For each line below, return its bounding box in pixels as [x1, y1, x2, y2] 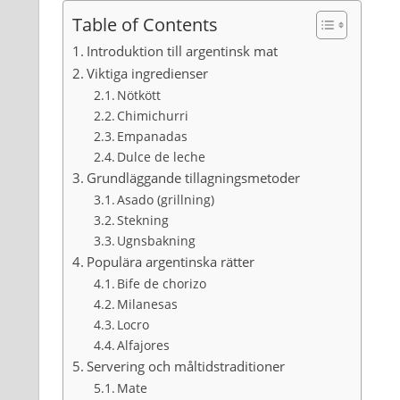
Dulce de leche [117, 148, 206, 166]
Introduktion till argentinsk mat [86, 42, 278, 61]
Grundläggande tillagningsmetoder [86, 169, 300, 187]
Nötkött [117, 87, 162, 104]
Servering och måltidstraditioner [86, 357, 285, 376]
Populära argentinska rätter [86, 253, 254, 271]
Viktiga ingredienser [86, 64, 208, 83]
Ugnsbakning [117, 232, 196, 250]
